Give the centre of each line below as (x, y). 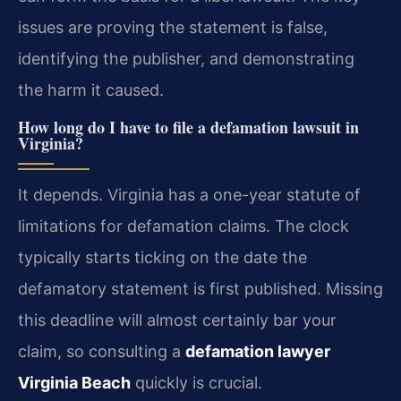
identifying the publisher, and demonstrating (186, 59)
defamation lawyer (258, 351)
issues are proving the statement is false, (173, 28)
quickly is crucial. (196, 382)
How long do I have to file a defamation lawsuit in (188, 127)
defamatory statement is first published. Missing (200, 288)
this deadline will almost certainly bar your (177, 320)
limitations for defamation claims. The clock (183, 226)
